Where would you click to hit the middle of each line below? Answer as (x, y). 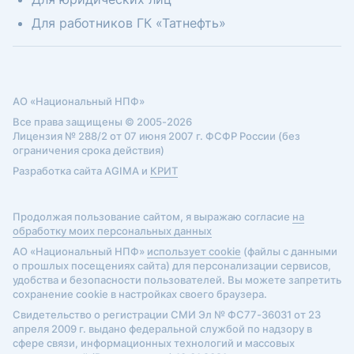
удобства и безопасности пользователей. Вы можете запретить (177, 280)
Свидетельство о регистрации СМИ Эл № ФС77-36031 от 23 (167, 314)
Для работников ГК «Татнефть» (129, 23)
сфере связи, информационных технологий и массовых (154, 343)
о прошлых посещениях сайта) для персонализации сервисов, (172, 265)
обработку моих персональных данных (112, 231)
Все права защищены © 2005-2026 (102, 122)
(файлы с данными (289, 251)
